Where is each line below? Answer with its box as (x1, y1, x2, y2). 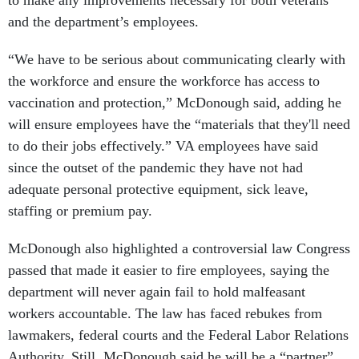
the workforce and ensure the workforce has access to (8, 73, 320, 90)
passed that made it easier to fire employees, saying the (8, 262, 329, 279)
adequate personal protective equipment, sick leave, (8, 181, 309, 198)
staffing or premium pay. (8, 203, 156, 220)
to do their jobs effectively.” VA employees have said (8, 138, 318, 155)
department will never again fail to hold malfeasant (8, 284, 305, 301)
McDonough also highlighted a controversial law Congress (8, 240, 350, 257)
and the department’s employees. (8, 14, 203, 30)
